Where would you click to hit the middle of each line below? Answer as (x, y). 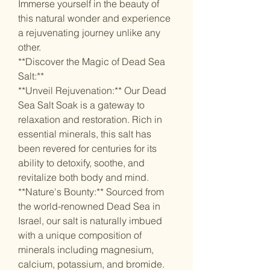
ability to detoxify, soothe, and (81, 163)
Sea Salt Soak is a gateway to (81, 105)
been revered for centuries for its (87, 148)
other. (30, 47)
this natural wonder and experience (94, 18)
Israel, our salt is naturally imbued (90, 221)
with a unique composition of (80, 235)
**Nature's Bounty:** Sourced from (91, 192)
